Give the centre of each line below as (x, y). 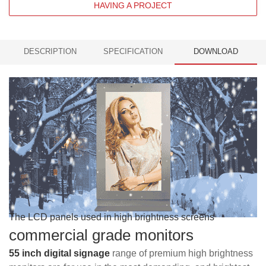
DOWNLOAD (216, 51)
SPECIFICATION (133, 51)
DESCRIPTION (50, 51)
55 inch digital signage (59, 253)
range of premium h (152, 253)
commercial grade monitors (101, 235)
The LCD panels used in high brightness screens (112, 217)
